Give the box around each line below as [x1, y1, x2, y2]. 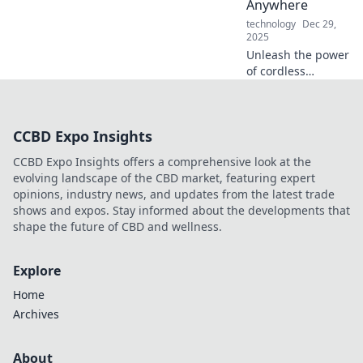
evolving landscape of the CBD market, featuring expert [13, 169, 315, 186]
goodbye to [246, 176, 307, 192]
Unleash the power [246, 46, 349, 62]
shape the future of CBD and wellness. [13, 218, 222, 234]
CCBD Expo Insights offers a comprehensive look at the [13, 153, 311, 169]
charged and [246, 111, 316, 127]
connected [246, 127, 303, 143]
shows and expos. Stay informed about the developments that [13, 202, 350, 218]
